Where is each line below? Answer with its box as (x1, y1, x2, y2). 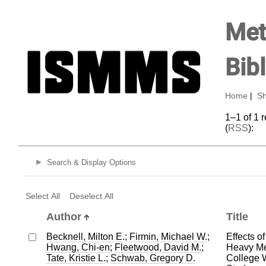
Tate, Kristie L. (46, 252, 106, 263)
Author (46, 210, 81, 223)
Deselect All (69, 191, 113, 201)
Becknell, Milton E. (46, 231, 125, 242)
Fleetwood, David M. (114, 242, 201, 252)
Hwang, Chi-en (46, 242, 110, 252)
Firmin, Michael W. (129, 231, 207, 242)
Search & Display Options (46, 158, 136, 167)
